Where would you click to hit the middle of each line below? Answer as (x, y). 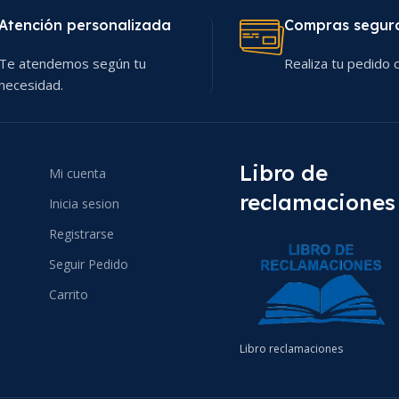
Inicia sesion (84, 204)
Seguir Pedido (88, 264)
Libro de (283, 173)
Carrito (68, 294)
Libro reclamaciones (291, 348)
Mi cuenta (77, 173)
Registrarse (81, 234)
